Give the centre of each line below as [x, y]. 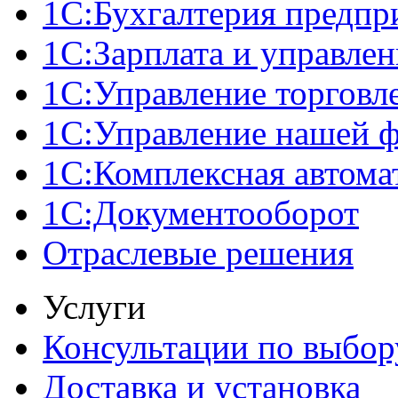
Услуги [94, 307]
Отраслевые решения [198, 253]
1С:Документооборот [201, 213]
